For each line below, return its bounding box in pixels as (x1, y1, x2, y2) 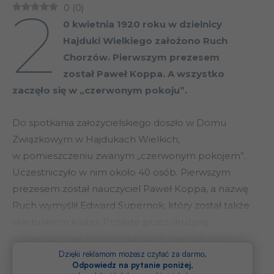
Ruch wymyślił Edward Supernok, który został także (12, 199, 250, 212)
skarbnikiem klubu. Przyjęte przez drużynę (12, 216, 209, 228)
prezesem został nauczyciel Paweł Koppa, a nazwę (12, 183, 248, 195)
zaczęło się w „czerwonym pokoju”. (12, 84, 187, 97)
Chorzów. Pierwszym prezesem (62, 51, 220, 64)
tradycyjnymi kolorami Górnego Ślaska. (12, 249, 190, 261)
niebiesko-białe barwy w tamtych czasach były (12, 232, 227, 245)
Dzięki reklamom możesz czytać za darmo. (58, 249, 207, 259)
